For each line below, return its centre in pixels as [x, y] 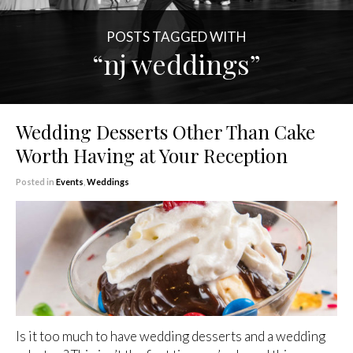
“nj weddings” [176, 64]
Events [70, 182]
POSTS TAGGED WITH [176, 37]
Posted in [36, 182]
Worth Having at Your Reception [152, 155]
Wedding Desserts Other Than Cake [165, 132]
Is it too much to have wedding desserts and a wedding [171, 336]
